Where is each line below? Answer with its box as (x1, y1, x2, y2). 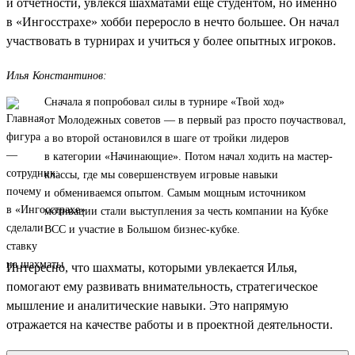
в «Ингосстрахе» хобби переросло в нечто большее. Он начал (6, 14, 339, 29)
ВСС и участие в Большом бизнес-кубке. (44, 223, 240, 235)
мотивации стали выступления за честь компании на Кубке (44, 204, 328, 217)
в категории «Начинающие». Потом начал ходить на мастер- (44, 150, 333, 162)
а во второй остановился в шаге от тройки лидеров (44, 132, 289, 144)
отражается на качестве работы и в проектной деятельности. (6, 317, 333, 331)
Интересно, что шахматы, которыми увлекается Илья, (6, 260, 297, 274)
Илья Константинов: (6, 69, 107, 82)
